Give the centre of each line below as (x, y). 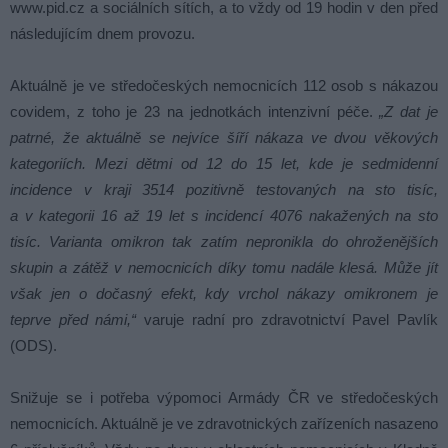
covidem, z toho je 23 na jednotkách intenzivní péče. (195, 111)
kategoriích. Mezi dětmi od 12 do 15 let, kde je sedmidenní (224, 163)
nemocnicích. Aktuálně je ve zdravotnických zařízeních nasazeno (224, 423)
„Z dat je (409, 111)
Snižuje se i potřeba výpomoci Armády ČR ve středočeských (224, 397)
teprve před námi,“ (73, 319)
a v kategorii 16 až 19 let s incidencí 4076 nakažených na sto (224, 215)
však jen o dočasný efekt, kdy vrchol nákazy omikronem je (224, 293)
